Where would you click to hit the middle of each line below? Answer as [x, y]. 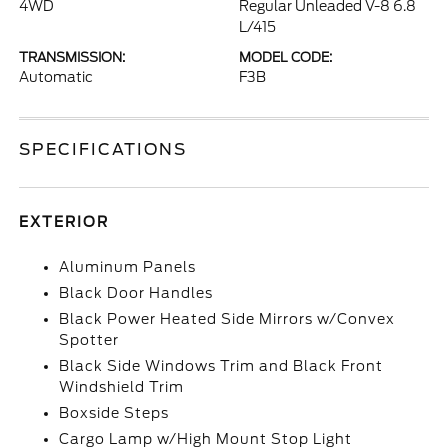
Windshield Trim [122, 387]
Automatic [56, 77]
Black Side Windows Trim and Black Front [221, 366]
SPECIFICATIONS [103, 149]
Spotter [89, 340]
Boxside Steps [114, 413]
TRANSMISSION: [72, 57]
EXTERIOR [64, 222]
